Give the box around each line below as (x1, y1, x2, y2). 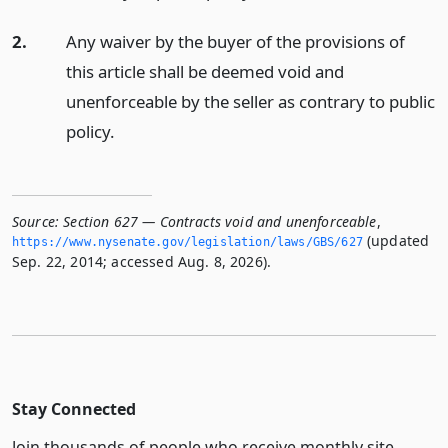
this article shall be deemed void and (65, 59, 344, 83)
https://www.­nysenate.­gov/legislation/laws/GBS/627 (12, 234, 363, 249)
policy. (65, 119, 115, 143)
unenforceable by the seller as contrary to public (65, 89, 435, 113)
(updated (362, 230, 430, 250)
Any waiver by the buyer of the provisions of (65, 29, 405, 53)
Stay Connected (12, 397, 136, 420)
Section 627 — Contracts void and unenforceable (63, 211, 377, 231)
